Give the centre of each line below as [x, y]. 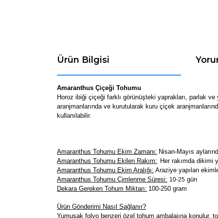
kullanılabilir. [74, 115]
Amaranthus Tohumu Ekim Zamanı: [107, 151]
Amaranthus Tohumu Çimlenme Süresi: [112, 179]
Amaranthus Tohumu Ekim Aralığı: [105, 170]
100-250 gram [168, 188]
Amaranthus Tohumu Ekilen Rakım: [107, 161]
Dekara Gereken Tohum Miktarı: [102, 188]
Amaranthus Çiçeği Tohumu [99, 88]
